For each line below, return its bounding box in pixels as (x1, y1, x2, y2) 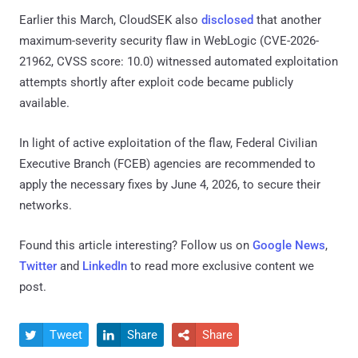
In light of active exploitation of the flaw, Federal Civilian (19, 135, 317, 150)
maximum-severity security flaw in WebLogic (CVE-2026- (19, 33, 319, 48)
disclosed (201, 12, 253, 27)
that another (253, 12, 321, 27)
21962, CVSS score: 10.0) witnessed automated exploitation (19, 54, 338, 69)
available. (19, 95, 70, 110)
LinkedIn (82, 258, 127, 273)
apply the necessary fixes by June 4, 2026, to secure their (19, 177, 320, 192)
